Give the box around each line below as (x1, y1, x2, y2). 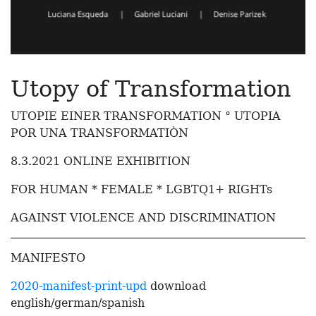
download (147, 279, 206, 293)
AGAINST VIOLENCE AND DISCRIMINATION (11, 211, 276, 225)
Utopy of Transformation (11, 75, 291, 103)
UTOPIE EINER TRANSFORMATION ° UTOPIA (11, 109, 281, 123)
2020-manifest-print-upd (11, 279, 147, 293)
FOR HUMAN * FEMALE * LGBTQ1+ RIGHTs (11, 183, 272, 197)
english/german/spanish (11, 296, 145, 310)
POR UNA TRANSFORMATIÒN (11, 126, 188, 140)
